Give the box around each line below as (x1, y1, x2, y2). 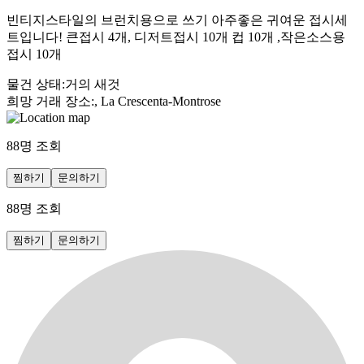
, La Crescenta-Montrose (94, 93, 221, 108)
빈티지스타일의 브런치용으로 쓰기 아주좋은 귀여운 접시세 (6, 12, 348, 27)
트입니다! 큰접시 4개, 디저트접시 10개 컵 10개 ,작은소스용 (6, 29, 345, 44)
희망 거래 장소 (6, 93, 91, 108)
